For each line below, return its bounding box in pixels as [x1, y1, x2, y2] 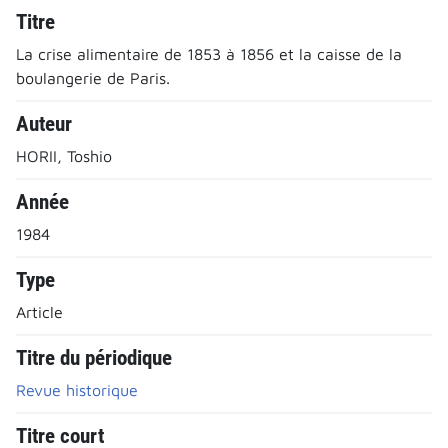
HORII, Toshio [16, 146, 112, 165]
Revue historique [16, 380, 138, 399]
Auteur [16, 111, 72, 136]
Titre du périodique [16, 345, 172, 370]
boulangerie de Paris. [16, 68, 170, 87]
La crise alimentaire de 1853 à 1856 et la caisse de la [16, 44, 402, 63]
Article [16, 302, 63, 321]
